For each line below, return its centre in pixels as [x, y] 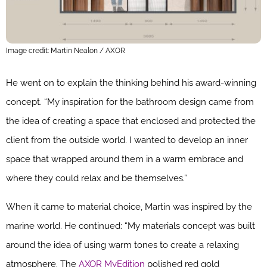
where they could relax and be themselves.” [97, 178]
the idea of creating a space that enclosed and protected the [131, 121]
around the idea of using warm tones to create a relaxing [122, 245]
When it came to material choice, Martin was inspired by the [129, 207]
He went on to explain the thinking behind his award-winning [131, 83]
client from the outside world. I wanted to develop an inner [127, 140]
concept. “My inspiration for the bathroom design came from [130, 102]
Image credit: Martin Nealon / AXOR [66, 50]
